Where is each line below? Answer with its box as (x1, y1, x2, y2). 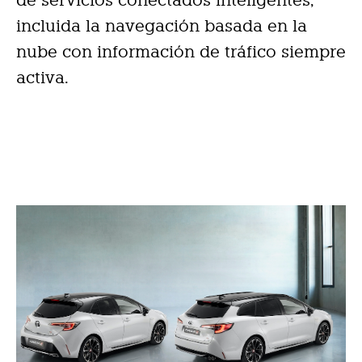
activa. (16, 68, 69, 88)
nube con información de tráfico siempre (16, 42, 346, 62)
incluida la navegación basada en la (16, 16, 307, 36)
